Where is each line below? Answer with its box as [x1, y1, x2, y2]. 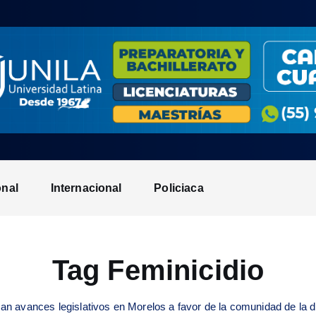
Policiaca [154, 182, 204, 195]
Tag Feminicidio [51, 255, 265, 286]
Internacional [50, 182, 122, 195]
